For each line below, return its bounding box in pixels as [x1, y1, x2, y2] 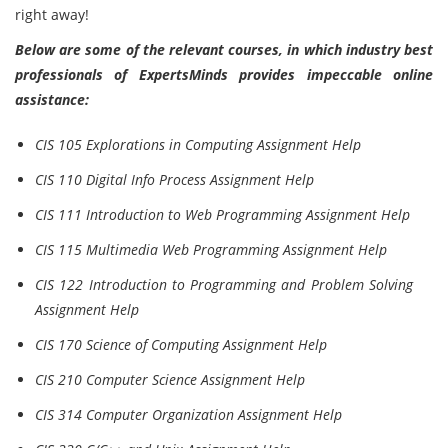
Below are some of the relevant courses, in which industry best [15, 40, 433, 59]
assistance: [15, 90, 89, 109]
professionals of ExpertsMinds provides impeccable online [15, 65, 433, 84]
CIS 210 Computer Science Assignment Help [35, 370, 305, 389]
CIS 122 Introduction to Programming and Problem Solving [35, 275, 413, 294]
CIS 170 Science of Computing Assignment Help [35, 335, 327, 354]
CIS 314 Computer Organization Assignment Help [35, 405, 342, 424]
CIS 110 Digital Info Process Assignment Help [35, 170, 314, 189]
